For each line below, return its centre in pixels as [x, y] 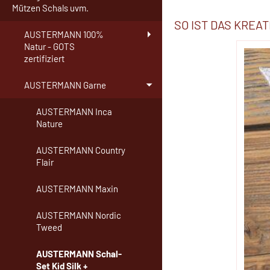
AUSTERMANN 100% [64, 35]
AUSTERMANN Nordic [79, 215]
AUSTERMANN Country [81, 150]
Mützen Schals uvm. [50, 8]
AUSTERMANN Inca [74, 112]
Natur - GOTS [49, 47]
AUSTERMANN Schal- [79, 254]
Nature [49, 124]
